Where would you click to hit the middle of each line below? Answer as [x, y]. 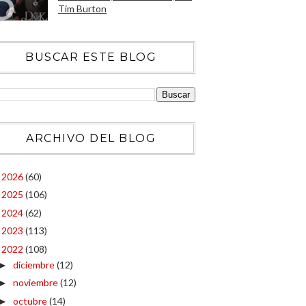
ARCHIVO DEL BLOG [91, 138]
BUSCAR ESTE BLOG [91, 57]
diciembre [34, 264]
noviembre [36, 282]
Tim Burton [82, 9]
